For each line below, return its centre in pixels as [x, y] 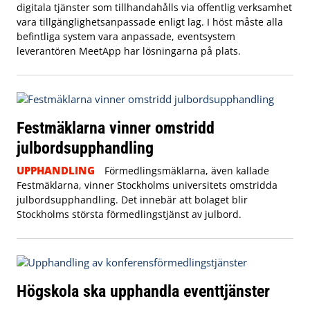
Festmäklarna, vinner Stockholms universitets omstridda [147, 185]
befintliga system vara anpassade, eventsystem [126, 37]
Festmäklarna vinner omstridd [116, 128]
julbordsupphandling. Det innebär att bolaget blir [132, 200]
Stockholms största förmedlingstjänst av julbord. [129, 215]
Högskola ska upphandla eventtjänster [143, 291]
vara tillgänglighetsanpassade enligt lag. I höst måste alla [150, 22]
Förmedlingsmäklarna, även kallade [186, 171]
